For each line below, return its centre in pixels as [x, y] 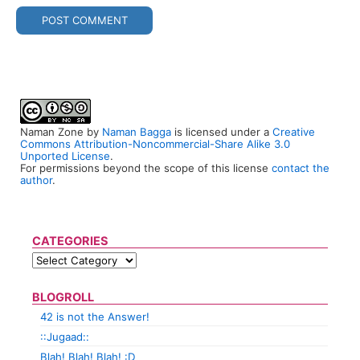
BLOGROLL [63, 298]
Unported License [65, 156]
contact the [301, 168]
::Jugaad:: [65, 337]
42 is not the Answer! [95, 317]
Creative [294, 132]
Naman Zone [52, 132]
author [36, 180]
